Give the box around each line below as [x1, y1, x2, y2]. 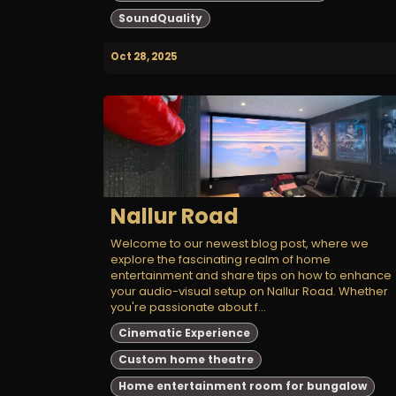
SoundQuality [118, 10, 202, 26]
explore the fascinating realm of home [110, 251, 331, 269]
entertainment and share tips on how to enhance [110, 267, 392, 285]
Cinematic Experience [118, 324, 250, 340]
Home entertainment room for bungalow [118, 378, 367, 394]
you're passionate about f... [110, 299, 266, 316]
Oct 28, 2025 [110, 49, 178, 64]
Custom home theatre [118, 351, 254, 367]
